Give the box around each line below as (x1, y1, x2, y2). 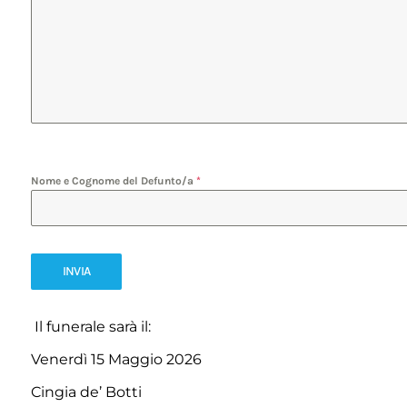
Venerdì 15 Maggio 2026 (30, 350, 202, 368)
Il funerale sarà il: (30, 317, 151, 335)
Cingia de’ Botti (30, 383, 142, 402)
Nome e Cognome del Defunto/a (30, 174, 196, 187)
